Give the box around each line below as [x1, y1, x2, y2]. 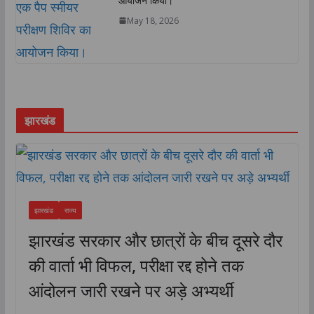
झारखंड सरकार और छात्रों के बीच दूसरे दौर [28, 228, 282, 252]
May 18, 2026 [126, 14, 179, 27]
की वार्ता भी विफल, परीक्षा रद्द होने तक [28, 253, 244, 277]
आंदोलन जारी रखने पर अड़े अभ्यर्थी [28, 278, 233, 302]
